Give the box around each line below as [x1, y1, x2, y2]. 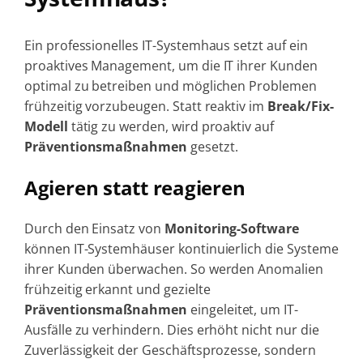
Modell [23, 117, 68, 135]
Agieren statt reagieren [23, 173, 246, 201]
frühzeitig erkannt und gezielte [23, 280, 211, 298]
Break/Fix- [267, 96, 334, 115]
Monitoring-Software [164, 219, 300, 237]
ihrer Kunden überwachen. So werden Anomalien [23, 259, 323, 278]
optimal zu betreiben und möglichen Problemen [23, 76, 317, 95]
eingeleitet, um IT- [187, 300, 299, 318]
